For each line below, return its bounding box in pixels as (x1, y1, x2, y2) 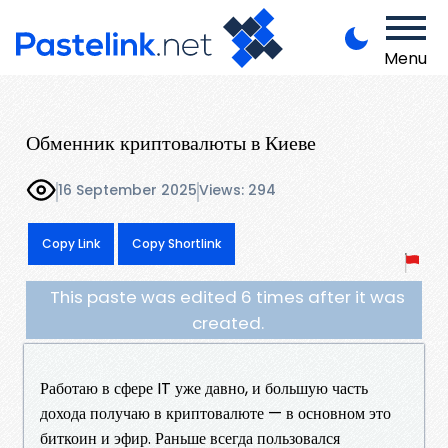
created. (191, 310, 264, 335)
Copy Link (42, 234, 100, 252)
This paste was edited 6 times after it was (50, 284, 405, 309)
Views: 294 (199, 180, 276, 201)
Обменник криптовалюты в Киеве (26, 128, 316, 157)
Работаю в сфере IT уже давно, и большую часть (40, 376, 368, 400)
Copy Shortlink (132, 234, 221, 252)
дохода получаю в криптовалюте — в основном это (40, 401, 391, 425)
